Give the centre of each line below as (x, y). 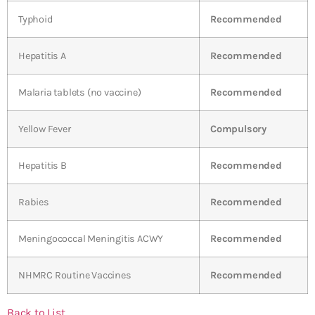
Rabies (34, 202)
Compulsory (238, 129)
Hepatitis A (42, 56)
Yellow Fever (45, 129)
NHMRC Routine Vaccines (75, 275)
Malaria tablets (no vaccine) (80, 92)
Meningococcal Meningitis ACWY (91, 238)
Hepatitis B (43, 165)
